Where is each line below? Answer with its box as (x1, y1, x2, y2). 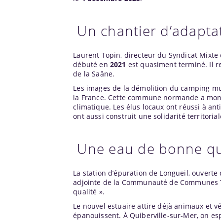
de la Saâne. (73, 69, 115, 78)
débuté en (73, 59, 110, 69)
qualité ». (73, 186, 105, 196)
